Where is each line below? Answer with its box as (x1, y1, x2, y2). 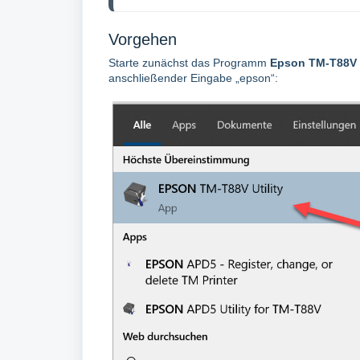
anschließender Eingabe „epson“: (108, 72, 278, 84)
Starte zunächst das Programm (108, 56, 270, 69)
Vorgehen (108, 31, 177, 48)
